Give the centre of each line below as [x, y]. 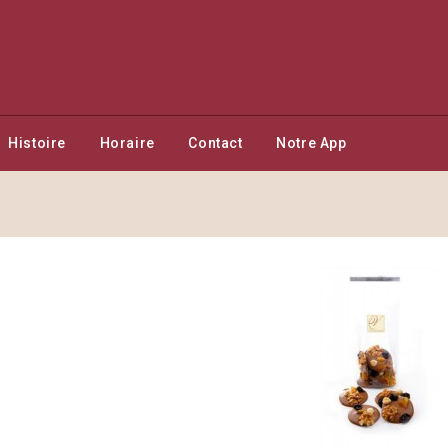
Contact [215, 143]
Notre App [311, 143]
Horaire [127, 143]
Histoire [37, 143]
